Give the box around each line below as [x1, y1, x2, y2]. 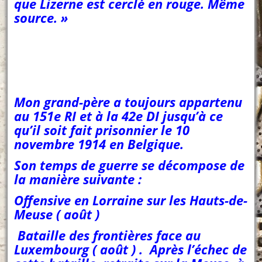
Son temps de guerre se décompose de [14, 156, 245, 174]
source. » [14, 9, 68, 27]
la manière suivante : [14, 170, 142, 188]
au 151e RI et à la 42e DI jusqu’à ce [14, 107, 223, 125]
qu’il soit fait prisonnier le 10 [14, 121, 190, 139]
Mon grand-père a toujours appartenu [14, 93, 243, 111]
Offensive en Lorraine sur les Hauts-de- [14, 191, 248, 209]
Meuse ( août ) [14, 205, 100, 223]
